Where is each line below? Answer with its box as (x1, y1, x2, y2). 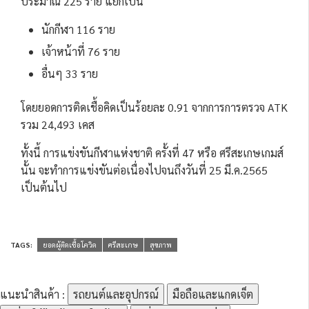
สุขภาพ (150, 239, 172, 249)
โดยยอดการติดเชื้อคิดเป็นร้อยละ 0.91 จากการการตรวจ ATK (21, 99, 288, 114)
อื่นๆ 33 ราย (41, 66, 98, 81)
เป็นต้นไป (21, 179, 67, 195)
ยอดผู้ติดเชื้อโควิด (43, 239, 97, 249)
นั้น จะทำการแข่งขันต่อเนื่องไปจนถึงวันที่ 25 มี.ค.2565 (21, 162, 268, 177)
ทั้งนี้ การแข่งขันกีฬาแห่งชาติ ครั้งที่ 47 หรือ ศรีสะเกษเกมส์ (21, 145, 283, 160)
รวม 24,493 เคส (21, 117, 94, 132)
